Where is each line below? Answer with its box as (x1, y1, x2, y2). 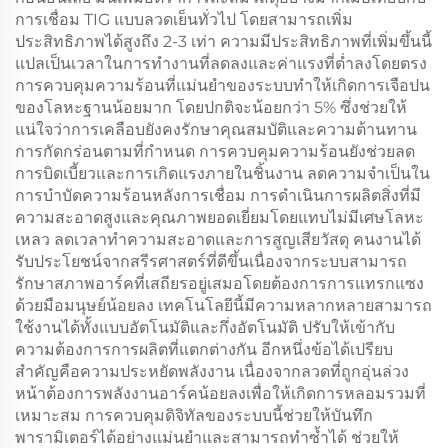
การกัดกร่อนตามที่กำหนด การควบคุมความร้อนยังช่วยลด (15, 142, 415, 161)
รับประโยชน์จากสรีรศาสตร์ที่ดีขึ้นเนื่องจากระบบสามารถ (15, 252, 407, 271)
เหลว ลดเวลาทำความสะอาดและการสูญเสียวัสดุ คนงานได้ (15, 230, 421, 249)
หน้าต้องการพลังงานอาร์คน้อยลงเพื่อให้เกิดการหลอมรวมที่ (15, 384, 426, 403)
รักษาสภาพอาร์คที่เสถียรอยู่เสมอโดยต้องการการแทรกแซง (15, 274, 424, 293)
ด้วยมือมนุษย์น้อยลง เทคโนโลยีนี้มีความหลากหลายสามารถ (15, 296, 432, 315)
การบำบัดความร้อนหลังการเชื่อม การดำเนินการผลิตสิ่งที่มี (15, 186, 421, 205)
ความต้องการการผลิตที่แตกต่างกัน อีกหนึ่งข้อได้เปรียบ (15, 340, 393, 359)
